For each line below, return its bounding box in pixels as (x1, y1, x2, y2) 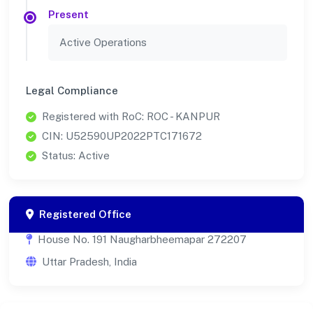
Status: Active (42, 150, 110, 162)
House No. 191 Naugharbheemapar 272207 (38, 233, 247, 246)
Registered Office (39, 208, 131, 221)
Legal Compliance (26, 85, 118, 97)
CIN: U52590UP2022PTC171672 (42, 130, 202, 143)
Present (48, 8, 89, 21)
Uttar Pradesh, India (42, 256, 137, 268)
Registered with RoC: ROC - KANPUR (42, 110, 220, 123)
